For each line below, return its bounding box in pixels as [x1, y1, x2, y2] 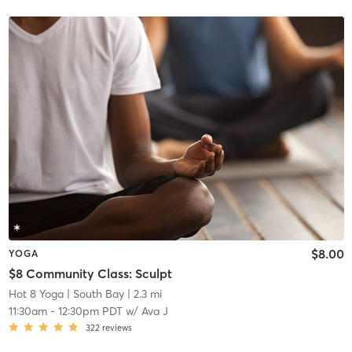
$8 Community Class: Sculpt [8, 266, 172, 282]
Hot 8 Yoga [8, 287, 64, 302]
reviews [101, 322, 132, 334]
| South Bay [63, 287, 124, 302]
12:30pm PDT [57, 304, 123, 319]
